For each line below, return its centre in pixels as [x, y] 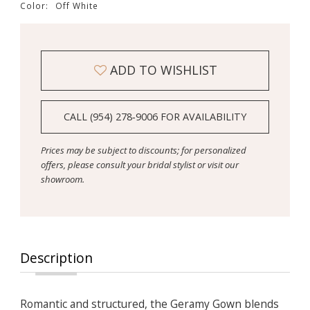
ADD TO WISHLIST [164, 70]
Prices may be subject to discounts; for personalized [143, 151]
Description [56, 258]
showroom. [62, 180]
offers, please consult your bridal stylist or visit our [139, 165]
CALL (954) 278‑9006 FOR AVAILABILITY [155, 117]
